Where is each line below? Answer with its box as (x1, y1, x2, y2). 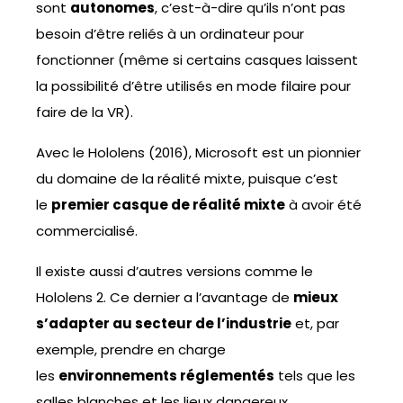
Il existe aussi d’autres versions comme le (36, 262, 313, 282)
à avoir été (285, 195, 362, 215)
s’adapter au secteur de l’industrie (36, 314, 291, 334)
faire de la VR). (36, 103, 133, 122)
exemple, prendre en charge (36, 340, 226, 360)
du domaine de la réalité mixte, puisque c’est (36, 169, 338, 189)
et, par (291, 314, 339, 334)
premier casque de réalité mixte (51, 195, 285, 215)
